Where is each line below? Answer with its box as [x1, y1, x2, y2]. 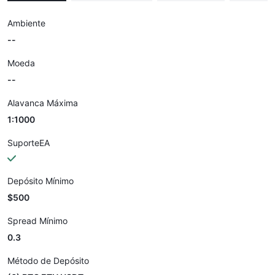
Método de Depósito [7, 255, 89, 266]
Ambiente [7, 18, 45, 28]
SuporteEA [7, 137, 50, 148]
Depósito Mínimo [7, 176, 74, 186]
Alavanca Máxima [7, 98, 78, 108]
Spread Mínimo [7, 215, 68, 226]
